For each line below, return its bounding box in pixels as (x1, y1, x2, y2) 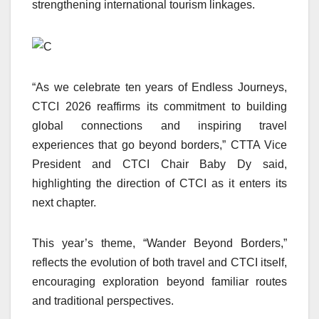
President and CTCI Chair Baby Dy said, (32, 157, 287, 170)
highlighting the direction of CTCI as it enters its (32, 177, 287, 189)
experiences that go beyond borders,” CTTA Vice (32, 138, 287, 151)
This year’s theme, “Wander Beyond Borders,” (32, 236, 287, 249)
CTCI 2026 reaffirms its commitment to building (32, 100, 287, 113)
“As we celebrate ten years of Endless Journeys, (32, 80, 287, 93)
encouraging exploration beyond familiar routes (32, 275, 287, 288)
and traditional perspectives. (32, 294, 174, 307)
